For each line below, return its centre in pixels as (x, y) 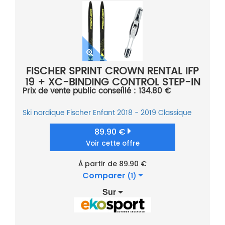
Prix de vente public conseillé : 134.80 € (97, 91)
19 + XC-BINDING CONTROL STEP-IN (113, 83)
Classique (175, 113)
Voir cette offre (113, 144)
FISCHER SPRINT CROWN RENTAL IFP (113, 72)
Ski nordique (44, 113)
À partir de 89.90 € (113, 164)
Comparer (105, 176)
